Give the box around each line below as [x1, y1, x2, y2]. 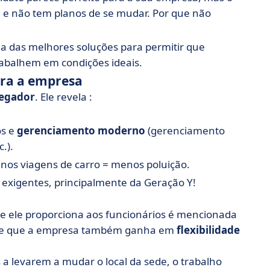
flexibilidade [177, 223, 240, 237]
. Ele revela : [35, 90, 92, 104]
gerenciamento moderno [17, 124, 145, 137]
